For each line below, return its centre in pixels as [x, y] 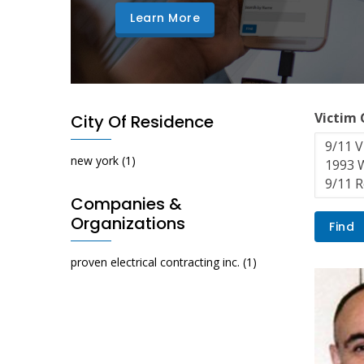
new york [95, 161]
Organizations [128, 224]
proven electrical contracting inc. [155, 262]
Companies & [126, 204]
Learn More [165, 18]
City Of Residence [142, 122]
